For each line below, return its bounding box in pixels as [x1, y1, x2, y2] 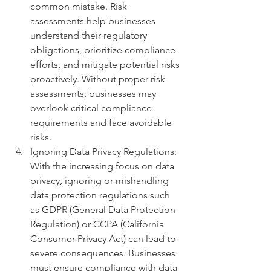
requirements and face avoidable [30, 117, 174, 129]
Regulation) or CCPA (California [30, 218, 166, 230]
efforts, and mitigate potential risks [30, 59, 182, 71]
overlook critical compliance [30, 102, 154, 114]
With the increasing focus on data [30, 160, 177, 172]
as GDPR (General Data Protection [30, 204, 178, 216]
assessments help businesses [30, 15, 158, 27]
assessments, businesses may [30, 88, 158, 100]
